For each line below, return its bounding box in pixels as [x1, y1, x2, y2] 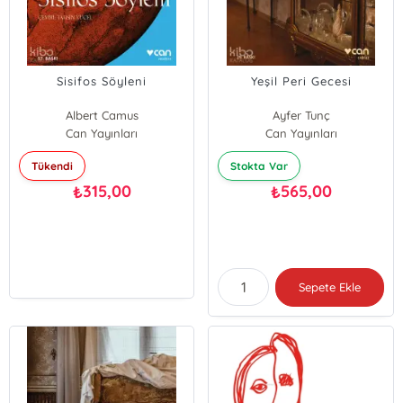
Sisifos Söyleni [57, 74, 148, 88]
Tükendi [31, 159, 74, 173]
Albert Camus [65, 108, 139, 122]
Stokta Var [230, 159, 288, 173]
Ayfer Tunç [272, 108, 330, 122]
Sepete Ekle [298, 280, 362, 294]
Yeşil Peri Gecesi [250, 74, 352, 88]
